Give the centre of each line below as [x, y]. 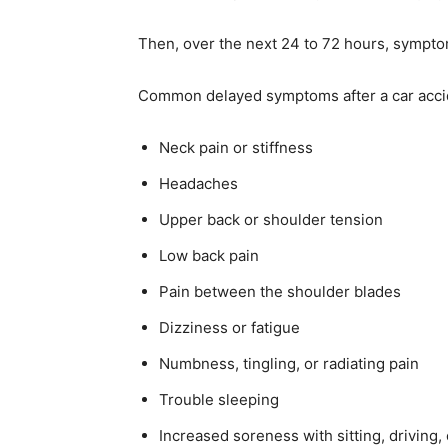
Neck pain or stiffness [236, 148]
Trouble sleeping [219, 400]
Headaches [198, 184]
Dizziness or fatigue [229, 328]
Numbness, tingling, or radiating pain [289, 364]
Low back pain [209, 256]
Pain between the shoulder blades [280, 292]
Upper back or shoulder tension [271, 220]
